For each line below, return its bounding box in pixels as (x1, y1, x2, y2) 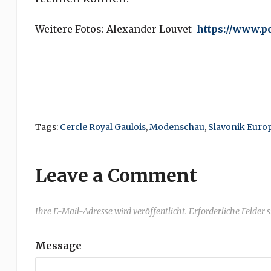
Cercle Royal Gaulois (59, 122, 146, 132)
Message (34, 240, 82, 252)
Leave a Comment (34, 164, 197, 187)
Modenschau (149, 122, 204, 132)
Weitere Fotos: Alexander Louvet (34, 23, 197, 35)
